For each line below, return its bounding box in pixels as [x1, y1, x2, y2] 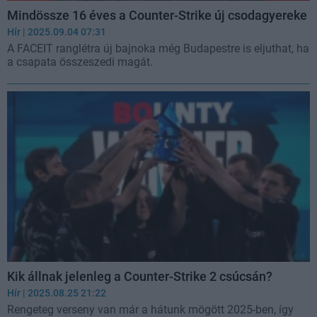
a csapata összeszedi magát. [7, 55, 153, 69]
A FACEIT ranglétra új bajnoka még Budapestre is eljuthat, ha [7, 42, 309, 55]
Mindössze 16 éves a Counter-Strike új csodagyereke [7, 8, 307, 23]
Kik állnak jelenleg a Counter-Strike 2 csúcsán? [7, 268, 272, 284]
